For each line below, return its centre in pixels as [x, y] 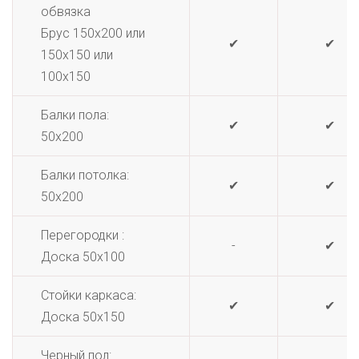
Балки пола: [75, 115]
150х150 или [77, 55]
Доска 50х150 [83, 317]
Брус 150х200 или [93, 33]
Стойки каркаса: [89, 295]
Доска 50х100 [83, 257]
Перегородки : [83, 235]
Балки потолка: [85, 175]
